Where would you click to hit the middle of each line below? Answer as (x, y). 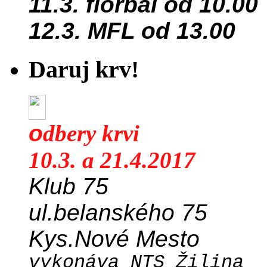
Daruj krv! (84, 69)
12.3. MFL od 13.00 (132, 31)
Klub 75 (69, 186)
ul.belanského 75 (118, 212)
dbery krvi (91, 133)
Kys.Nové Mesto (114, 238)
